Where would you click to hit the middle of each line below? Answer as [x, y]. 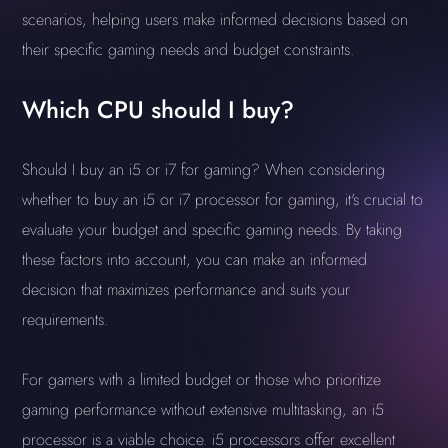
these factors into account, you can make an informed [195, 259]
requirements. [65, 319]
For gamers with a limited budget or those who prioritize [202, 379]
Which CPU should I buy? [158, 109]
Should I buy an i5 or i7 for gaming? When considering [204, 169]
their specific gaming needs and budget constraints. [188, 49]
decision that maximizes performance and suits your [186, 289]
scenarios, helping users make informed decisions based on [215, 19]
